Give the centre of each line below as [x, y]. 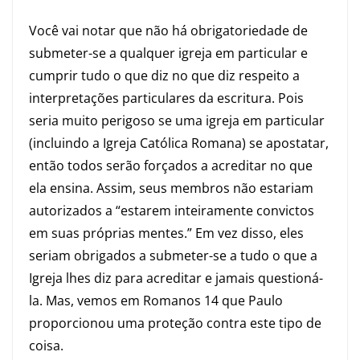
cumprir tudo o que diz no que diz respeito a [164, 76]
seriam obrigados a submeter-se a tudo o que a [173, 256]
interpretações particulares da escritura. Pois [166, 98]
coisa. [46, 346]
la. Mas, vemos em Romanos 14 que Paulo [156, 301]
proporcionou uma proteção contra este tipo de [175, 323]
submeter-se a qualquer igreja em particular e [168, 53]
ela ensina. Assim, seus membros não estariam [171, 188]
